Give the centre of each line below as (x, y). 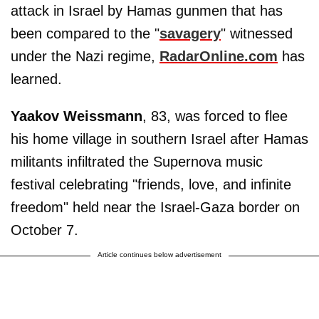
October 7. (45, 230)
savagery (190, 33)
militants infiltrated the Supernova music (137, 161)
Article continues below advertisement (159, 254)
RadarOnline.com (219, 56)
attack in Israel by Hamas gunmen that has (147, 10)
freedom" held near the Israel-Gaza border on (155, 207)
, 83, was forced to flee (215, 116)
